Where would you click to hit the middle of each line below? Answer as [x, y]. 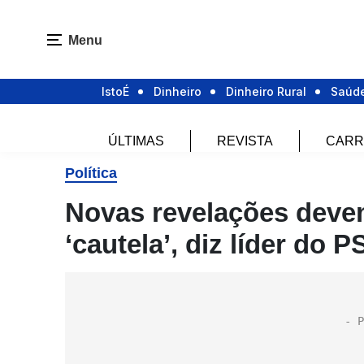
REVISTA [245, 141]
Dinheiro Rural [266, 92]
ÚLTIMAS [136, 141]
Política [91, 173]
